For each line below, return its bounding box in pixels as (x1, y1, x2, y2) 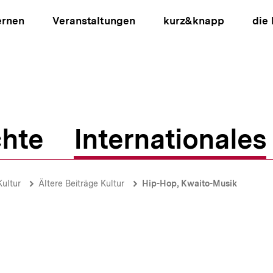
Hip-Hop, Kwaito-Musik (142, 179, 237, 188)
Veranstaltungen (52, 15, 135, 27)
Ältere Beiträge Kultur (38, 179, 124, 188)
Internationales (74, 122, 266, 155)
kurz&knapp (163, 15, 224, 27)
